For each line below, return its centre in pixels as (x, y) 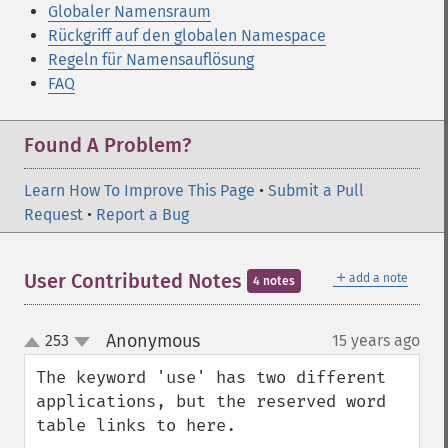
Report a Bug (142, 214)
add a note (378, 278)
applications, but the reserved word (211, 401)
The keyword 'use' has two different (211, 377)
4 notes (274, 281)
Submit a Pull (316, 190)
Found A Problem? (107, 145)
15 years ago (376, 340)
